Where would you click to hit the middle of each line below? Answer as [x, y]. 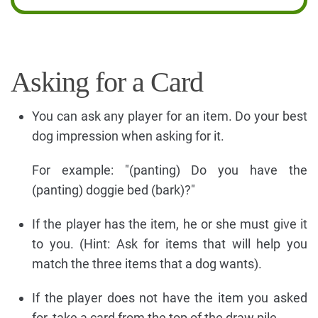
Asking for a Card [107, 82]
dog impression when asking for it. [128, 136]
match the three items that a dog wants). [147, 263]
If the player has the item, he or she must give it [170, 224]
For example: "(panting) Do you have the [170, 170]
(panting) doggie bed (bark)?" [114, 190]
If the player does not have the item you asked [170, 297]
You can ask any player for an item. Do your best [170, 116]
